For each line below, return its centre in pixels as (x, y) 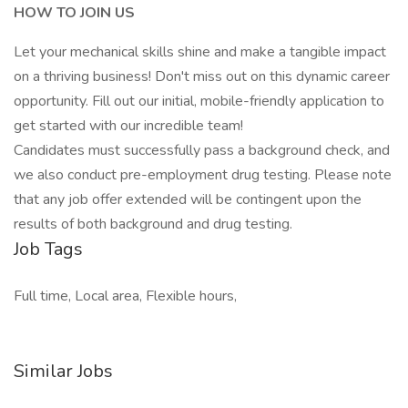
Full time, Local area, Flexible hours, (125, 296)
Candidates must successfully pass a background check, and (202, 150)
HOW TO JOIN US (74, 13)
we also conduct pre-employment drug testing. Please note (203, 175)
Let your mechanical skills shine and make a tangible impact (200, 52)
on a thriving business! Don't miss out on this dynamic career (202, 76)
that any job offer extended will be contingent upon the (188, 199)
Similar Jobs (63, 371)
